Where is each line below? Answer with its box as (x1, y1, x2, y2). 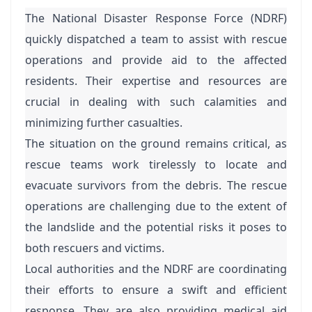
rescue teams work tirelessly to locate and (25, 157, 287, 172)
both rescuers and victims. (25, 240, 164, 256)
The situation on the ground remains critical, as (25, 136, 287, 151)
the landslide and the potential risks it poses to (25, 219, 287, 235)
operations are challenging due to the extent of (25, 198, 287, 214)
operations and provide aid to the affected (25, 52, 287, 68)
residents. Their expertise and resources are (25, 73, 287, 88)
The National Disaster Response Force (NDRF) (25, 10, 287, 26)
